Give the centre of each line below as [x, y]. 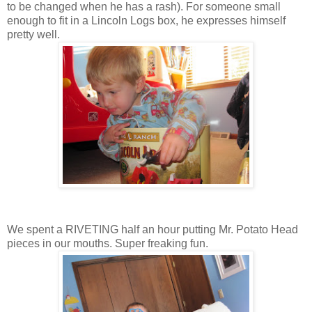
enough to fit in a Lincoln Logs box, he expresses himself [146, 20]
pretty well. [33, 34]
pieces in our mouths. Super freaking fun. [108, 243]
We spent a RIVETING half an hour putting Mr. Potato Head [153, 229]
